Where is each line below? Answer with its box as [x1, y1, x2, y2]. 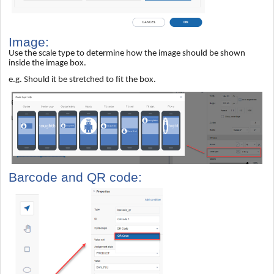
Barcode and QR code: [9, 169, 142, 184]
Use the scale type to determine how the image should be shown [9, 49, 245, 59]
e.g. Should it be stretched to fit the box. [9, 75, 156, 84]
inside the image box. [9, 59, 86, 68]
